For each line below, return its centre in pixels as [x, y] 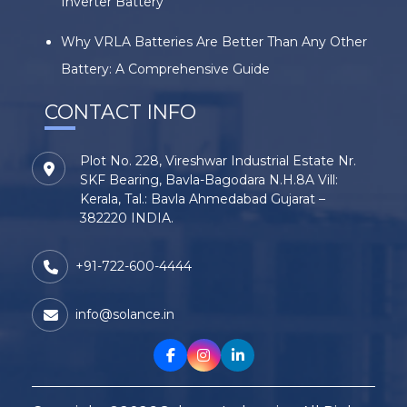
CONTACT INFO [120, 112]
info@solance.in [125, 315]
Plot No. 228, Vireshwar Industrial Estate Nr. [218, 161]
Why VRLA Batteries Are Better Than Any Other [214, 42]
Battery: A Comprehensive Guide [165, 69]
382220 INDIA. [127, 218]
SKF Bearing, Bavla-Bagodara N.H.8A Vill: [209, 180]
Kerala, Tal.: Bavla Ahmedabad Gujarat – [203, 199]
